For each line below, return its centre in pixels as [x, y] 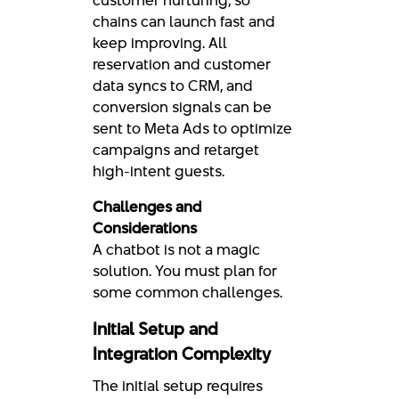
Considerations [145, 228]
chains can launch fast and [184, 21]
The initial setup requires [178, 385]
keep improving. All [160, 42]
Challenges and [147, 206]
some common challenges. [187, 292]
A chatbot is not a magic [176, 249]
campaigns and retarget [176, 149]
